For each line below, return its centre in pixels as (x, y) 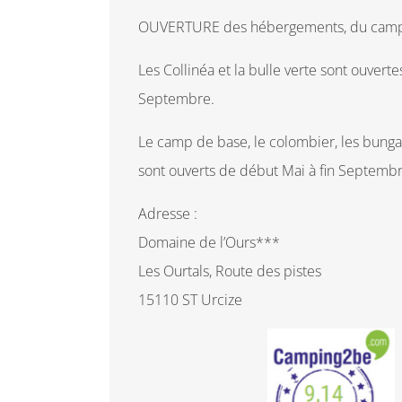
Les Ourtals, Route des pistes (230, 271)
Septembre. (176, 99)
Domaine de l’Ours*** (209, 242)
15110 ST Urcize (190, 300)
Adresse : (168, 214)
